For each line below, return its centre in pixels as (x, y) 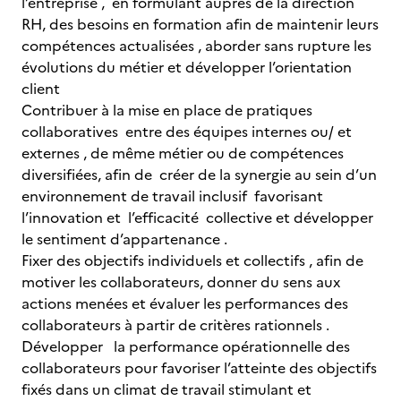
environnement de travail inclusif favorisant (174, 196)
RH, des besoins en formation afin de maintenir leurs (200, 24)
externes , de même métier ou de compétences (183, 153)
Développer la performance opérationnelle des (186, 346)
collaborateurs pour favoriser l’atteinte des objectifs (199, 368)
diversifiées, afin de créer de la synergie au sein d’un (199, 175)
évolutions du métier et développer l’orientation (187, 67)
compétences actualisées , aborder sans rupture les (196, 46)
